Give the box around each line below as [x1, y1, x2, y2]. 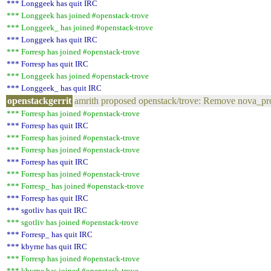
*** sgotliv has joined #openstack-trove [7, 218, 139, 227]
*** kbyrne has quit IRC [7, 242, 87, 251]
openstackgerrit [7, 96, 71, 106]
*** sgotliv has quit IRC [7, 206, 87, 215]
